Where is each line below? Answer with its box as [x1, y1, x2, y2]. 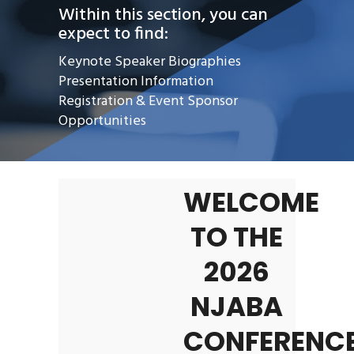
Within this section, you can [58, 2, 268, 30]
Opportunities [58, 110, 146, 134]
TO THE [190, 217, 283, 256]
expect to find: [58, 21, 168, 49]
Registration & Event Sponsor [58, 90, 238, 114]
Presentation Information [58, 70, 213, 94]
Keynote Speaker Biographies [58, 51, 241, 74]
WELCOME [183, 183, 319, 221]
